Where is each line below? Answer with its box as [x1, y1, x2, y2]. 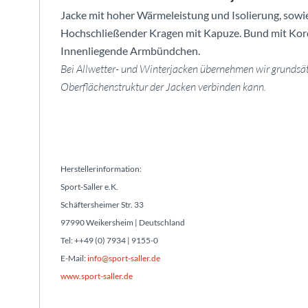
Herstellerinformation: [60, 163, 142, 174]
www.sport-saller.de [60, 270, 133, 281]
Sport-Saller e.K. [60, 181, 118, 192]
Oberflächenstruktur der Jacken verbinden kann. [60, 79, 266, 93]
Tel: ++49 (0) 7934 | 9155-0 [60, 234, 158, 245]
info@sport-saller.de [87, 252, 160, 263]
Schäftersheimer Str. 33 [60, 199, 144, 210]
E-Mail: [60, 252, 87, 263]
